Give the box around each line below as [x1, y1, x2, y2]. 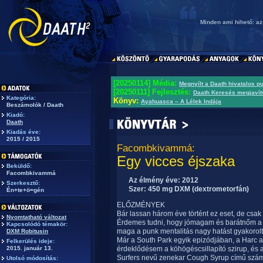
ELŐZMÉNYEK [117, 201, 165, 209]
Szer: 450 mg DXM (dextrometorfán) [129, 185, 249, 193]
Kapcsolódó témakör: [6, 221, 68, 227]
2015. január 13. [6, 245, 53, 251]
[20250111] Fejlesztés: [113, 87, 193, 96]
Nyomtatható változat [6, 214, 66, 220]
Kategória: [6, 95, 36, 101]
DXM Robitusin [6, 228, 48, 234]
